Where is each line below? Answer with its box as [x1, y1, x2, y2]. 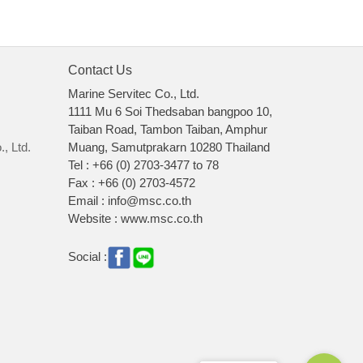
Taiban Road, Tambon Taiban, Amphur [67, 122, 267, 137]
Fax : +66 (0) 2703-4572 [67, 176, 195, 190]
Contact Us [67, 63, 132, 78]
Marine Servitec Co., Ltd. [67, 87, 199, 101]
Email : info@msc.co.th [67, 194, 191, 208]
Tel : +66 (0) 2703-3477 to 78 [67, 158, 219, 173]
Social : [67, 250, 107, 264]
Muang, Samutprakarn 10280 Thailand [67, 140, 270, 155]
